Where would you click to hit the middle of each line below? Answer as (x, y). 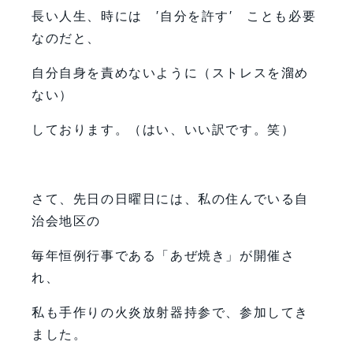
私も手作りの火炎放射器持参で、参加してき (170, 312)
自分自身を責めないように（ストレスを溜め (170, 72)
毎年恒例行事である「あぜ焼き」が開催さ (163, 255)
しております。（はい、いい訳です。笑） (163, 129)
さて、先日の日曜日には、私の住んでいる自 (170, 199)
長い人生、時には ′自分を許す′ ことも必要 (174, 16)
